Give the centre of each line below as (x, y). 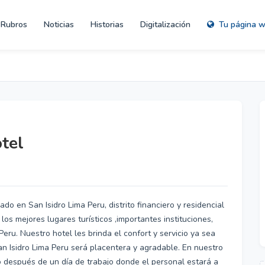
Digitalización (165, 25)
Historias (107, 25)
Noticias (59, 25)
